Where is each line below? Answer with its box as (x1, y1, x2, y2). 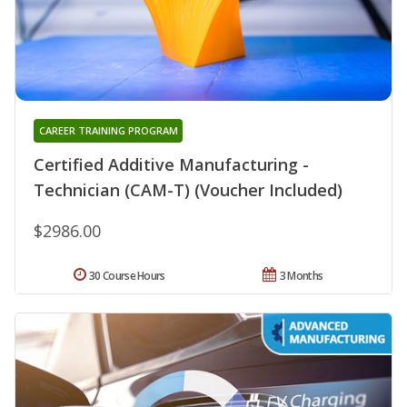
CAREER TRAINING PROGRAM (38, 123, 178, 137)
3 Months (279, 267, 323, 283)
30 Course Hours (89, 267, 165, 283)
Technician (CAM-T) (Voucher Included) (34, 178, 342, 201)
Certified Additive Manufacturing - (34, 153, 309, 175)
